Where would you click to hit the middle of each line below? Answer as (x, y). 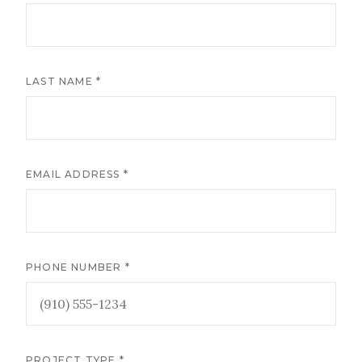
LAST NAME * (64, 82)
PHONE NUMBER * (78, 267)
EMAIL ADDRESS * (77, 175)
